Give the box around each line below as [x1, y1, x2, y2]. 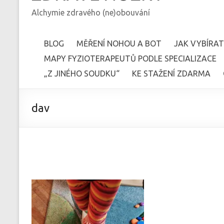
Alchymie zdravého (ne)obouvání [31, 8, 150, 17]
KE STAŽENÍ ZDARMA [132, 69, 210, 78]
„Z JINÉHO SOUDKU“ [44, 69, 119, 78]
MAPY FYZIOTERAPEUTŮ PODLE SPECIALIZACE [44, 54, 216, 63]
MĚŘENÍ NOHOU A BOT [76, 39, 161, 48]
